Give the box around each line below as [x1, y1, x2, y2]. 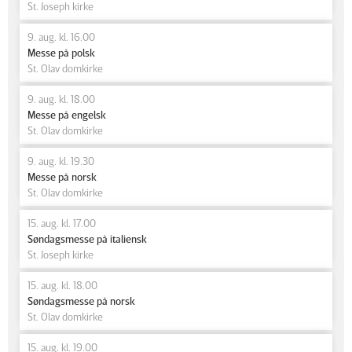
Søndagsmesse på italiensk [27, 232, 147, 245]
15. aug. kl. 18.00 [27, 278, 97, 291]
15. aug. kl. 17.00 [27, 216, 96, 229]
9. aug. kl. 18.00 [27, 92, 95, 105]
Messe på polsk [27, 46, 95, 59]
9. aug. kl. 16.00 [27, 30, 95, 43]
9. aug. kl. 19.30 [27, 154, 94, 167]
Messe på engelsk [27, 108, 106, 121]
